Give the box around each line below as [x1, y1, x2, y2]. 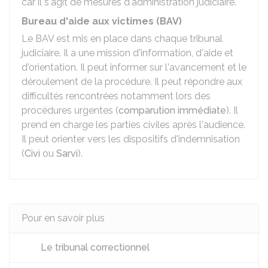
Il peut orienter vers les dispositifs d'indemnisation [22, 133, 240, 145]
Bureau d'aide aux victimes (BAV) [22, 16, 182, 27]
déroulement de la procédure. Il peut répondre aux [22, 76, 242, 87]
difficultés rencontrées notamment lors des [22, 90, 211, 102]
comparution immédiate [118, 105, 226, 116]
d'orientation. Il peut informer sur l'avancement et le [22, 62, 246, 73]
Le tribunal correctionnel [38, 242, 150, 253]
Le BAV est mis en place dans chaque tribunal [22, 33, 223, 44]
